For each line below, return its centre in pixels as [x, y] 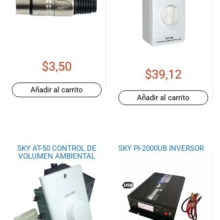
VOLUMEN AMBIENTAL [56, 156]
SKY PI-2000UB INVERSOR [161, 148]
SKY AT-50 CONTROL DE [56, 148]
